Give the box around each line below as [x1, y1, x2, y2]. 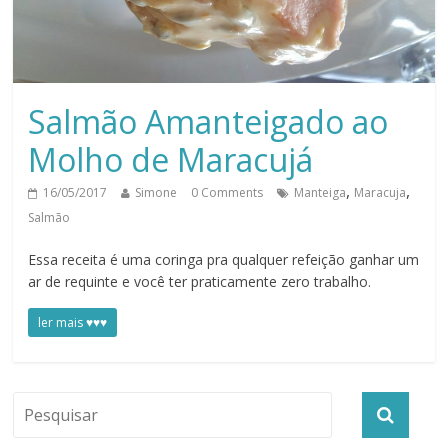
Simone [135, 184, 178, 202]
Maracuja [354, 184, 407, 202]
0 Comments [191, 184, 264, 202]
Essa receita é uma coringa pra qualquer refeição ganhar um [28, 250, 420, 270]
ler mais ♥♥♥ [38, 314, 108, 332]
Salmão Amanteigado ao [28, 100, 389, 144]
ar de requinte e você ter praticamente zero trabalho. [28, 272, 372, 292]
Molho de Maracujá [28, 138, 314, 182]
